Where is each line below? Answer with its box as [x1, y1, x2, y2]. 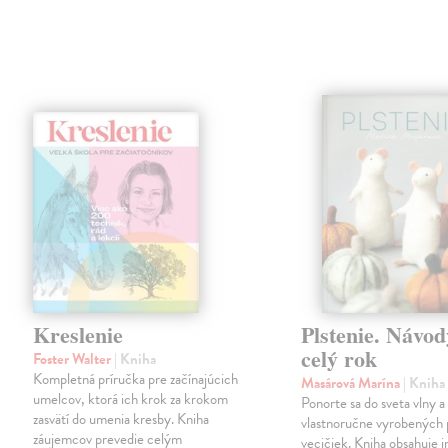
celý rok [301, 342, 378, 376]
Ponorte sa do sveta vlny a [301, 392, 446, 415]
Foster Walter [33, 348, 115, 371]
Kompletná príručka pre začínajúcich [33, 368, 239, 391]
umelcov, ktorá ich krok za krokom [33, 388, 229, 411]
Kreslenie [33, 318, 124, 352]
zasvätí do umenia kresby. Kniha [33, 408, 210, 431]
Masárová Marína [301, 372, 404, 395]
